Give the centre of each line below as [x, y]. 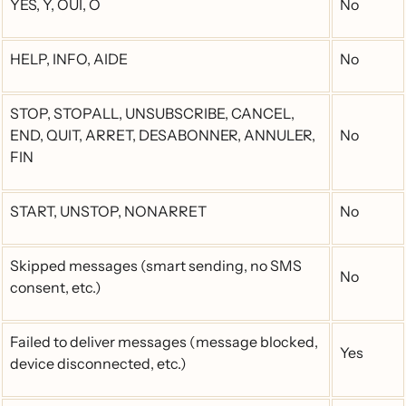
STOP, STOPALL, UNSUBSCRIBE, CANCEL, [152, 113]
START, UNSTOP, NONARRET [108, 211]
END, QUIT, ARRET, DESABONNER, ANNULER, [163, 135]
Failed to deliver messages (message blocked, [164, 342]
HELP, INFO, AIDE [69, 59]
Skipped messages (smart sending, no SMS [156, 266]
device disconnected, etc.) [98, 363]
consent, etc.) [56, 287]
